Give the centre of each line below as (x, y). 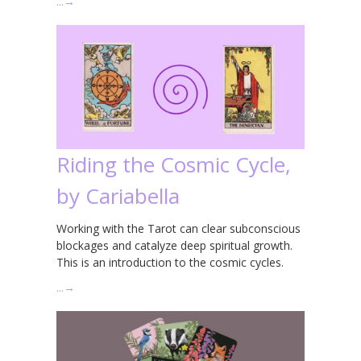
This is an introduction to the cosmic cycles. (170, 262)
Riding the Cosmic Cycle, (174, 164)
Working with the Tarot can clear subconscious (178, 228)
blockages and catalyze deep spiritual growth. (174, 245)
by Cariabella (118, 195)
